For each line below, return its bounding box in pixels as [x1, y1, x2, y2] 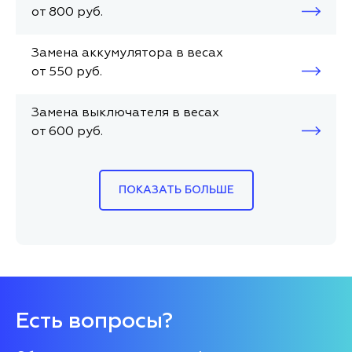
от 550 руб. [31, 66, 102, 79]
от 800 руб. [31, 6, 103, 19]
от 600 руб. [31, 126, 103, 138]
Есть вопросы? [16, 310, 173, 332]
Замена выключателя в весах [31, 107, 219, 119]
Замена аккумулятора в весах [31, 47, 223, 60]
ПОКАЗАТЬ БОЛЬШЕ [118, 185, 234, 196]
